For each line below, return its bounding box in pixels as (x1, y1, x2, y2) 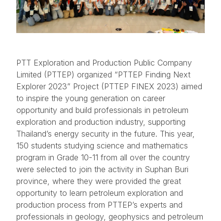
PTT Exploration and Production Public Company (16, 58, 192, 68)
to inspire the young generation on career (16, 93, 165, 104)
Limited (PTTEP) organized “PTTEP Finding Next (16, 70, 190, 80)
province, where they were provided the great (16, 176, 181, 186)
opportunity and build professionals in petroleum (16, 105, 188, 115)
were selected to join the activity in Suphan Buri (16, 164, 188, 175)
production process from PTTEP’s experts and (16, 200, 183, 210)
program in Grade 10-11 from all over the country (16, 152, 190, 163)
